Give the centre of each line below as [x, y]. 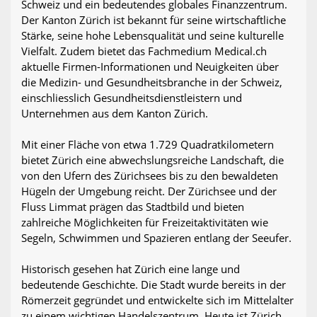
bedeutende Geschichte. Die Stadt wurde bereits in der [154, 285]
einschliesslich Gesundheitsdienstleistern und [132, 98]
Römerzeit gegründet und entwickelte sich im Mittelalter [157, 300]
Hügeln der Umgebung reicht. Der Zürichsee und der [149, 191]
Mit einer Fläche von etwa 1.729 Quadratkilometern [148, 145]
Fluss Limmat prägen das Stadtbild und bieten [133, 207]
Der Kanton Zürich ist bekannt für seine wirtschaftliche [154, 20]
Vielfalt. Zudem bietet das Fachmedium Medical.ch [144, 51]
